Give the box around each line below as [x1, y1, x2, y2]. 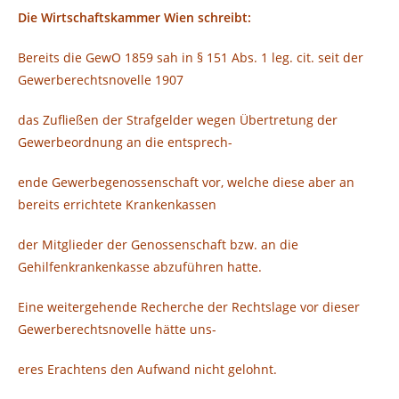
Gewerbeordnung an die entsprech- [18, 134, 232, 151]
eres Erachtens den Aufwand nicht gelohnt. [18, 361, 277, 379]
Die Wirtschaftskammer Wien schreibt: [18, 9, 251, 27]
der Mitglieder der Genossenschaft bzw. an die [18, 236, 298, 254]
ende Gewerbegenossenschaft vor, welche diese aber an [18, 174, 354, 191]
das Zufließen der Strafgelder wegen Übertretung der [18, 111, 338, 129]
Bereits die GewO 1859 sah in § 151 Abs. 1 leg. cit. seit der [18, 49, 363, 67]
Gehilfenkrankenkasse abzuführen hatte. [18, 258, 262, 276]
